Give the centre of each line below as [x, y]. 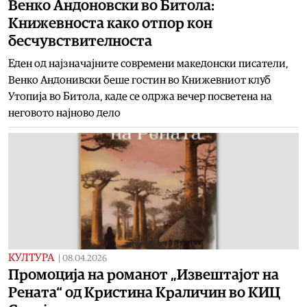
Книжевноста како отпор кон [110, 23]
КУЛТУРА [31, 257]
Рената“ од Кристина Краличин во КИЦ [144, 292]
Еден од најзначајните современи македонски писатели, [148, 63]
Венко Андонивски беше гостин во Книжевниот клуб [139, 80]
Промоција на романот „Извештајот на [144, 274]
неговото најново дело [64, 113]
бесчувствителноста [80, 41]
